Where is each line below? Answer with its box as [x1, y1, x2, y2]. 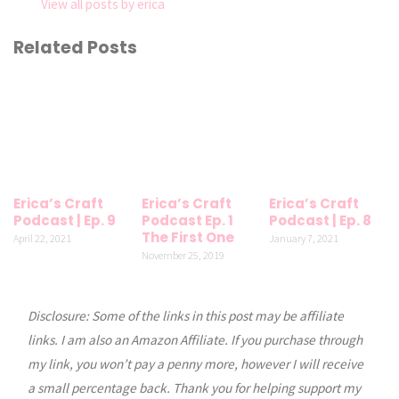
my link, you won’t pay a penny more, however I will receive [27, 354, 363, 372]
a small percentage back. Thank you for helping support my [27, 379, 361, 396]
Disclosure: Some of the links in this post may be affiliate [27, 306, 344, 324]
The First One [141, 227, 234, 247]
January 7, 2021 [268, 231, 338, 245]
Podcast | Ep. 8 [268, 210, 371, 230]
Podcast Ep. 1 [141, 210, 233, 230]
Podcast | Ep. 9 [13, 210, 117, 230]
